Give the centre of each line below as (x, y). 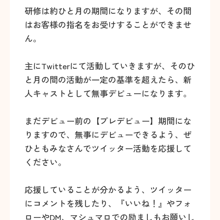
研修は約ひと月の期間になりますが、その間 (108, 11)
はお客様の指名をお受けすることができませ (108, 24)
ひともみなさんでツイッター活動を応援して (108, 148)
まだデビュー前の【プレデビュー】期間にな (108, 121)
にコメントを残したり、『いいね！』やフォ (108, 203)
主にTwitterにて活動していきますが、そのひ (110, 66)
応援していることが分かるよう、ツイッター (108, 189)
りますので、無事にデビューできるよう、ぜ (108, 134)
